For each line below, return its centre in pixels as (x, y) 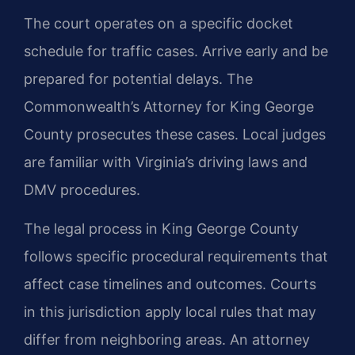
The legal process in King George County (161, 228)
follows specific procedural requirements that (176, 256)
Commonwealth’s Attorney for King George (169, 106)
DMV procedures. (82, 189)
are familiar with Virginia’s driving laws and (166, 162)
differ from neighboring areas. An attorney (167, 339)
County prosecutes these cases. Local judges (175, 134)
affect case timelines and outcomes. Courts (170, 284)
